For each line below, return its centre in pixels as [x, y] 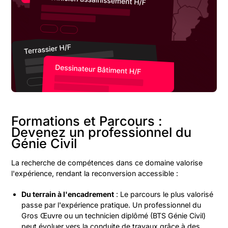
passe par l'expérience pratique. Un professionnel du [111, 205]
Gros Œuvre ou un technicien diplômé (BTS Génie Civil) [114, 216]
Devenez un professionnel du [102, 132]
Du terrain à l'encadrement [68, 194]
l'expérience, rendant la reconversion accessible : [95, 173]
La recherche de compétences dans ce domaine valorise [107, 163]
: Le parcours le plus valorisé [164, 194]
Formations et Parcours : [87, 121]
